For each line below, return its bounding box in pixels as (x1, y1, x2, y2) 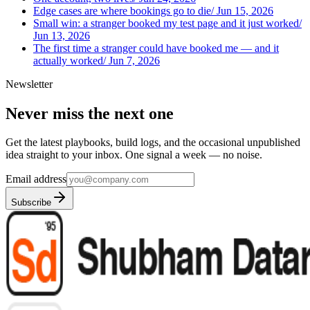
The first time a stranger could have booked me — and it (33, 42, 279, 54)
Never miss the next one (6, 104, 174, 122)
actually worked (33, 54, 103, 66)
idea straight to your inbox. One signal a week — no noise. (6, 149, 262, 161)
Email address (6, 173, 66, 185)
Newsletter (6, 77, 53, 90)
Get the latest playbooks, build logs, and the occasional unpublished (6, 136, 300, 149)
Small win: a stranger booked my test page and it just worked (33, 17, 299, 29)
